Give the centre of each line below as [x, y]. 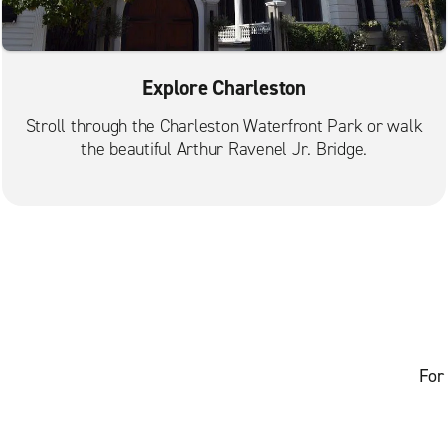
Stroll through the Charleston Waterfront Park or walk [224, 125]
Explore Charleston [224, 87]
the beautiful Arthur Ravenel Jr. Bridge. [224, 148]
